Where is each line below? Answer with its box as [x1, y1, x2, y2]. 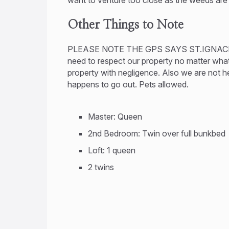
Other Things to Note [67, 18, 184, 31]
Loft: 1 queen [88, 145, 135, 156]
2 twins [88, 162, 114, 173]
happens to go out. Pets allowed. [67, 79, 189, 90]
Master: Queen [88, 111, 142, 122]
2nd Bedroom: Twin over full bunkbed [88, 128, 225, 139]
